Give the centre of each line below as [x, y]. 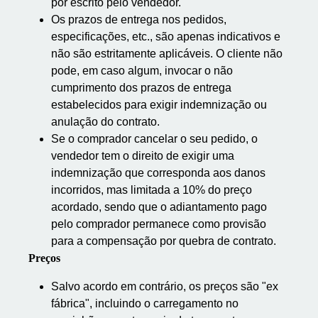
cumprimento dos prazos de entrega [141, 88]
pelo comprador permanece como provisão [159, 224]
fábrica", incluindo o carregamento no [145, 303]
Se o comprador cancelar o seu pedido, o [154, 139]
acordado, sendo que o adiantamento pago [159, 207]
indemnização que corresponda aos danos [158, 173]
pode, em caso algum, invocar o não [142, 71]
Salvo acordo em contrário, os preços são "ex [165, 286]
